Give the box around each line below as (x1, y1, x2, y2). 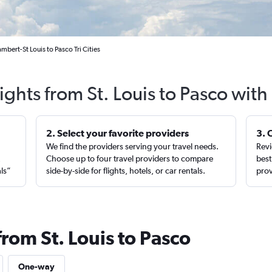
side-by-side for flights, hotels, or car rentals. (46, 166, 206, 175)
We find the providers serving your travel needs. (46, 141, 219, 151)
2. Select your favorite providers (46, 127, 189, 138)
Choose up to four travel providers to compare (46, 154, 214, 163)
